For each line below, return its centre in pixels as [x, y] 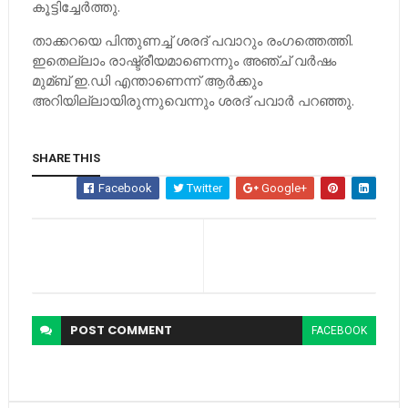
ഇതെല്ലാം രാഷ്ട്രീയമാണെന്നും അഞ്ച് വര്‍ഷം [184, 60]
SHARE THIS [66, 158]
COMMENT [139, 330]
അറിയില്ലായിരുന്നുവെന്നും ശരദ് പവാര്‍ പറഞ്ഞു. [193, 100]
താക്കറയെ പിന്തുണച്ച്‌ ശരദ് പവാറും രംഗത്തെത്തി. [192, 40]
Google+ [283, 188]
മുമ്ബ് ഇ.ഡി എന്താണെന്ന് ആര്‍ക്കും [147, 80]
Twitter [204, 188]
